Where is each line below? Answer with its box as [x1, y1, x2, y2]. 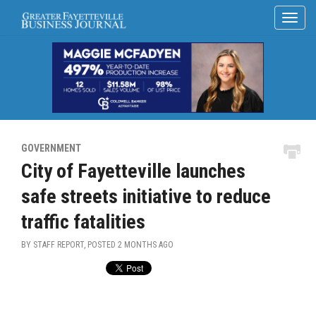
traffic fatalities [21, 210, 145, 233]
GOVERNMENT [21, 142, 81, 154]
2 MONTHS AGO [118, 240, 174, 250]
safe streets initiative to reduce [21, 185, 271, 208]
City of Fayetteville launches [21, 159, 245, 183]
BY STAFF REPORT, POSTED [21, 240, 118, 250]
